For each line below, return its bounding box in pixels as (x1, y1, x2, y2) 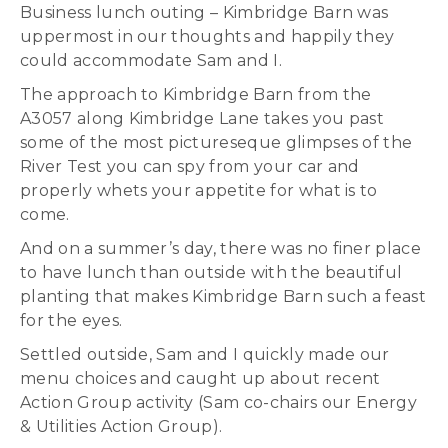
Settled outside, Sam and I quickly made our (20, 345, 390, 364)
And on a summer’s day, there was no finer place (20, 239, 422, 258)
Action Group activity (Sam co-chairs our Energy (20, 393, 418, 412)
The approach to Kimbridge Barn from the (20, 85, 372, 104)
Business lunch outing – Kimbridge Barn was (20, 3, 389, 22)
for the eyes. (20, 311, 123, 330)
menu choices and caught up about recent (20, 369, 381, 388)
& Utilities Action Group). (20, 417, 223, 436)
